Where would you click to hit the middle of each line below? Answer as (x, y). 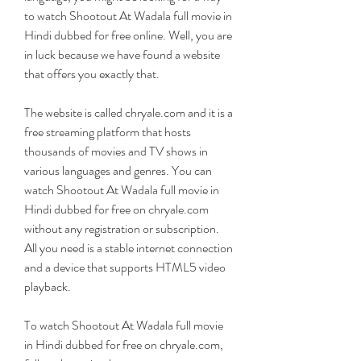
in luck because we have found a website (122, 54)
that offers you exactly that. (92, 74)
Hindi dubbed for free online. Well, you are (128, 35)
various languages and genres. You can (118, 170)
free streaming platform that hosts (108, 132)
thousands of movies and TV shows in (116, 151)
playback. (48, 286)
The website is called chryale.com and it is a (129, 112)
